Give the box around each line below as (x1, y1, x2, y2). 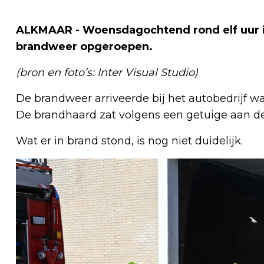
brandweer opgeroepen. (16, 39, 153, 53)
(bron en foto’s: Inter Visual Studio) (16, 65, 198, 79)
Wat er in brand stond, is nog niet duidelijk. (16, 134, 243, 147)
